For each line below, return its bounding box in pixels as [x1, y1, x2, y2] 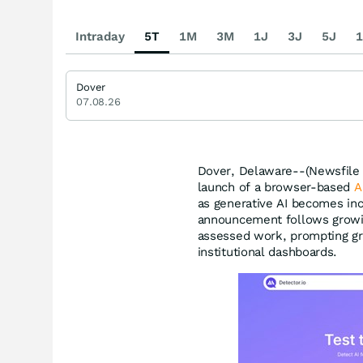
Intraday [75, 28, 125, 44]
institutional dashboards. [197, 244, 338, 259]
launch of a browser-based [197, 179, 354, 194]
